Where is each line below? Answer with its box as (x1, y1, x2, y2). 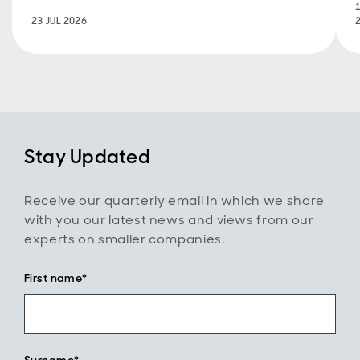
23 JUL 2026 (31, 14, 87, 27)
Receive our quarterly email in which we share (24, 192, 325, 209)
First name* (24, 271, 88, 285)
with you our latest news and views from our (24, 211, 314, 228)
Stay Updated (24, 144, 150, 169)
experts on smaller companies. (24, 231, 225, 247)
